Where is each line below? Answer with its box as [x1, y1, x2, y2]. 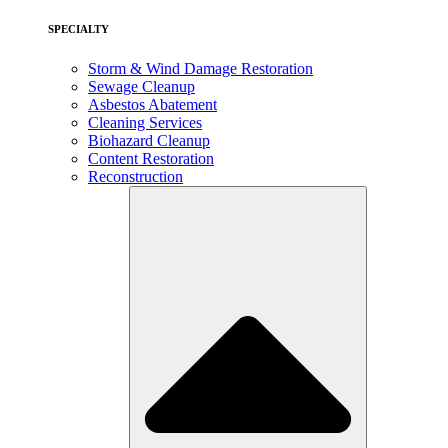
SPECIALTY [48, 22, 109, 35]
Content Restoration [88, 149, 214, 167]
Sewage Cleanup [88, 77, 195, 95]
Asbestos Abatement [88, 95, 217, 113]
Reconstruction [88, 167, 183, 185]
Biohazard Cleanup [88, 131, 210, 149]
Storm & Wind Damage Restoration [88, 59, 313, 77]
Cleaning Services [88, 113, 202, 131]
